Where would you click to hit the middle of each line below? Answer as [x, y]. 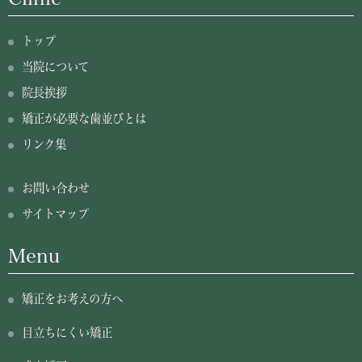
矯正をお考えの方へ [72, 299]
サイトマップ [55, 214]
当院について [55, 67]
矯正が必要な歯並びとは [84, 119]
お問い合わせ [56, 188]
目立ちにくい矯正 [67, 333]
